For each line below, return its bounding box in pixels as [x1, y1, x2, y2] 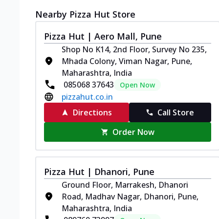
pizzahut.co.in [62, 91, 113, 102]
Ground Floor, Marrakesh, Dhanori [62, 179, 188, 190]
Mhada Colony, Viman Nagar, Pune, [62, 55, 192, 66]
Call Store [157, 107, 195, 118]
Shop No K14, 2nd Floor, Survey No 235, [62, 44, 207, 55]
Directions [72, 107, 112, 118]
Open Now [120, 80, 155, 89]
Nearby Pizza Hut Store [35, 8, 135, 20]
